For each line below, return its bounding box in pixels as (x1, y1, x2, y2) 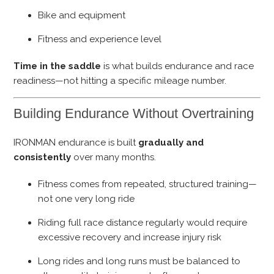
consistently (13, 152, 72, 163)
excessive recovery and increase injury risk (38, 232, 222, 243)
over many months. (71, 152, 157, 163)
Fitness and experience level (38, 33, 162, 45)
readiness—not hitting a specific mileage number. (13, 75, 227, 86)
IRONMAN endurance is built (13, 137, 139, 149)
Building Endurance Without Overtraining (13, 106, 254, 122)
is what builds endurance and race (101, 60, 254, 72)
